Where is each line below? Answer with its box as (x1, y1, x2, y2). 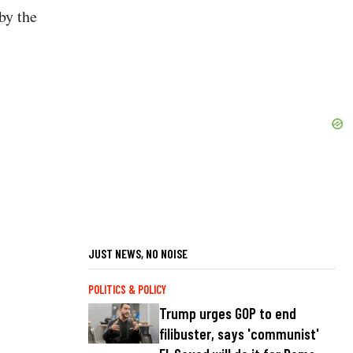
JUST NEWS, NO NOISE (88, 245, 188, 261)
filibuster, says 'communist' (159, 325, 319, 343)
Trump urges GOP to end (159, 304, 296, 322)
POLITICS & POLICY (88, 282, 166, 296)
